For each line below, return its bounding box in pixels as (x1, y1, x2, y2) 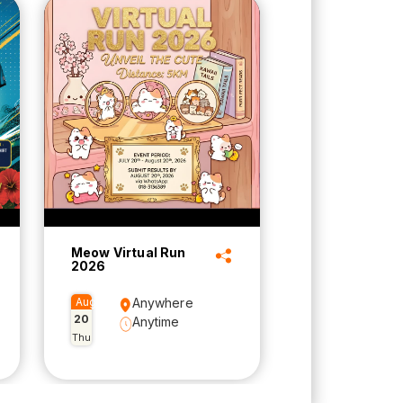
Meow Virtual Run (71, 245, 186, 261)
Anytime (131, 314, 180, 330)
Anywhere (131, 295, 193, 311)
